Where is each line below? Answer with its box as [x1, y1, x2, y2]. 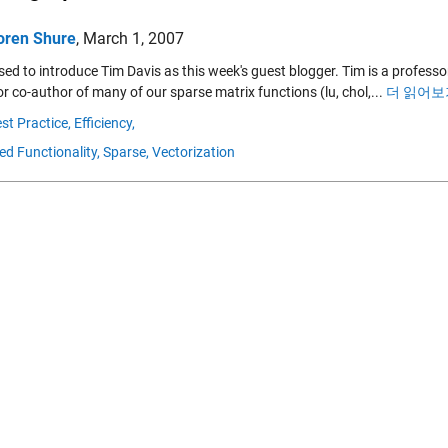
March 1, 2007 [83, 29, 184, 48]
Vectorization [152, 144, 235, 160]
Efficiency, [74, 115, 135, 131]
